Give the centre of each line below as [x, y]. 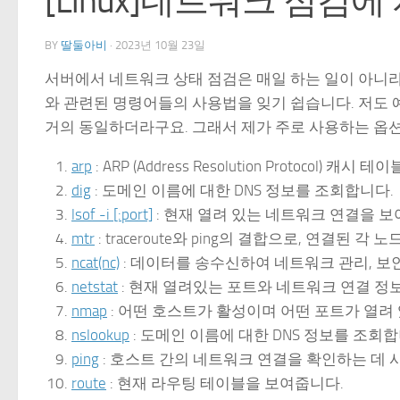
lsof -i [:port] [112, 215]
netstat [95, 287]
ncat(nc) [96, 263]
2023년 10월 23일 [160, 46]
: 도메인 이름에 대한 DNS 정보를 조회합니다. [242, 191]
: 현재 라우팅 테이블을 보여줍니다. [225, 383]
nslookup [100, 335]
